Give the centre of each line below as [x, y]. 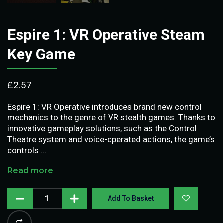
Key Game [41, 54]
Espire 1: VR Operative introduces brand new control [105, 106]
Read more [30, 170]
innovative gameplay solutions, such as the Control [102, 128]
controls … [27, 150]
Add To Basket [131, 198]
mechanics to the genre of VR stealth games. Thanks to [111, 117]
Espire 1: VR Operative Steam [106, 34]
